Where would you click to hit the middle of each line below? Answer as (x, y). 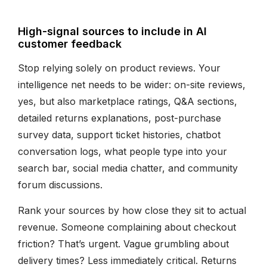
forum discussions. (60, 184)
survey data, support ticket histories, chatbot (119, 134)
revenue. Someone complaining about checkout (127, 227)
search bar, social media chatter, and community (128, 168)
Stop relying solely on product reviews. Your (119, 68)
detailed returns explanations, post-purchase (119, 118)
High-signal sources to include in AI (112, 31)
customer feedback (70, 44)
